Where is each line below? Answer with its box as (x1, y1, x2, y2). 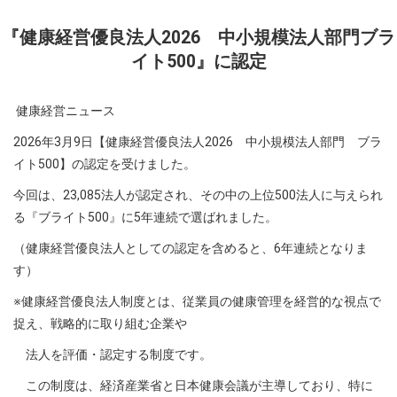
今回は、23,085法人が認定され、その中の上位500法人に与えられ (13, 188, 383, 203)
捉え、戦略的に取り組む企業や (13, 316, 187, 331)
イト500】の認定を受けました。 (13, 157, 196, 172)
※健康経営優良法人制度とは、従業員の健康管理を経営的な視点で (13, 294, 381, 309)
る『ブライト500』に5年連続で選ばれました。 (13, 210, 277, 225)
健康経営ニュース (13, 104, 115, 119)
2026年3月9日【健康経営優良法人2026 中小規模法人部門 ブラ (13, 135, 382, 150)
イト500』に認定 (130, 51, 267, 73)
